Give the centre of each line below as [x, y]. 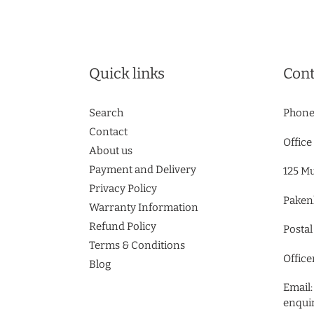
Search [106, 113]
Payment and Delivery [143, 170]
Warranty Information [144, 208]
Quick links [127, 74]
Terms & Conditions [137, 246]
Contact [108, 132]
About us [111, 151]
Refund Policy [123, 227]
